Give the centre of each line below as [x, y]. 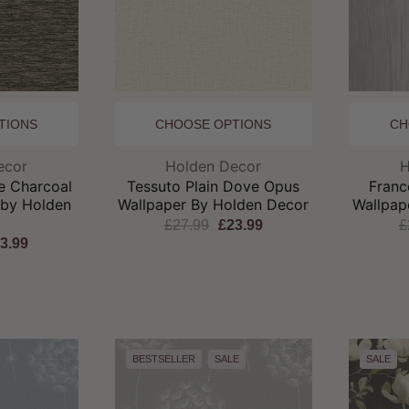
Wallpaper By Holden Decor [214, 204]
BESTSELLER [163, 358]
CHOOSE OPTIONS [214, 124]
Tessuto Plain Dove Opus [214, 186]
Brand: [234, 165]
